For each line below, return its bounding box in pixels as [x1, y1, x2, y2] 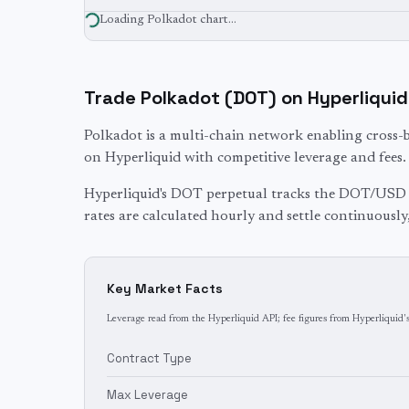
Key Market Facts [107, 280, 223, 297]
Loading [100, 14, 147, 26]
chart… [197, 14, 236, 26]
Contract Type [107, 351, 192, 366]
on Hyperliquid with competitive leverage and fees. [84, 151, 406, 165]
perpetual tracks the [203, 187, 339, 202]
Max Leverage [107, 387, 188, 403]
